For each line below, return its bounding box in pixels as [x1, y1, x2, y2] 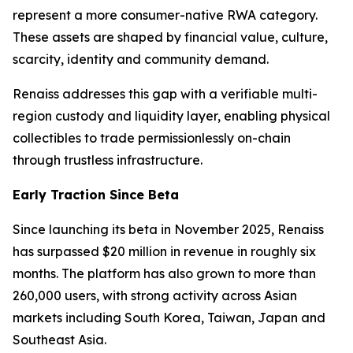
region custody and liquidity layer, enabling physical [13, 108, 330, 124]
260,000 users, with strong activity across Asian [13, 288, 297, 304]
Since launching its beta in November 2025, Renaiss [13, 221, 324, 238]
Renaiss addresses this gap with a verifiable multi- [13, 86, 318, 102]
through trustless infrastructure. [13, 152, 203, 169]
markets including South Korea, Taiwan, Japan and [13, 310, 325, 326]
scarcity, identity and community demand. [13, 51, 269, 68]
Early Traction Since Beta [13, 187, 179, 203]
